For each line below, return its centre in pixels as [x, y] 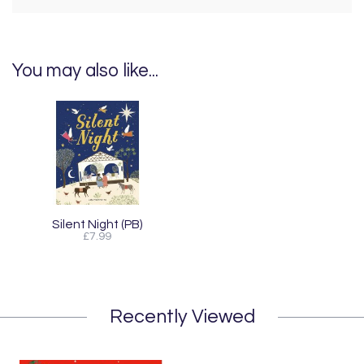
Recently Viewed [182, 316]
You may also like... [85, 71]
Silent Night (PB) [97, 224]
